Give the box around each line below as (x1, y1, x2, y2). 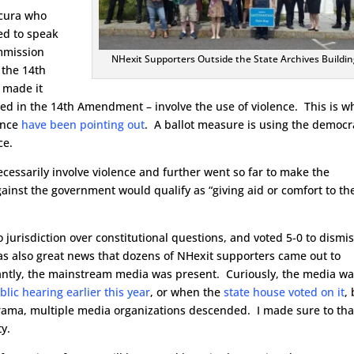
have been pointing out (21, 117, 145, 132)
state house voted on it (224, 284, 345, 299)
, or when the (150, 284, 224, 299)
